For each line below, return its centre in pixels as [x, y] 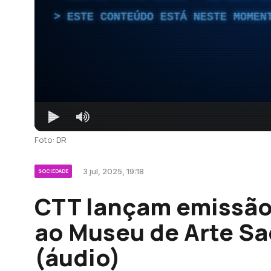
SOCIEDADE [53, 171]
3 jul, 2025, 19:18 [113, 171]
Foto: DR [51, 139]
